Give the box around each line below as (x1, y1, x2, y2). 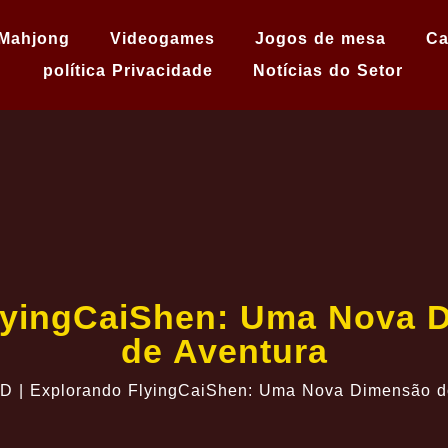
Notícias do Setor (253, 62, 403, 79)
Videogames (110, 30, 215, 47)
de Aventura (120, 332, 328, 370)
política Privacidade (43, 62, 213, 79)
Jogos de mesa (255, 30, 386, 47)
